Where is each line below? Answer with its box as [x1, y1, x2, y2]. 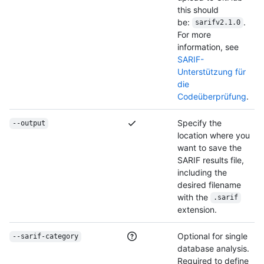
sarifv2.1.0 [194, 18, 240, 27]
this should [177, 4, 219, 15]
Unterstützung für [177, 66, 246, 77]
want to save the [177, 142, 242, 153]
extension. [177, 204, 217, 214]
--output [12, 119, 45, 128]
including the [177, 167, 227, 177]
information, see [177, 41, 239, 52]
